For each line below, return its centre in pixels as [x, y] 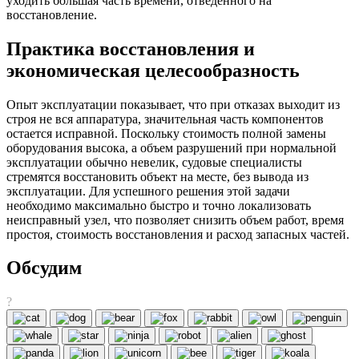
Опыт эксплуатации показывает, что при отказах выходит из [173, 104]
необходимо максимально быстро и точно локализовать [159, 205]
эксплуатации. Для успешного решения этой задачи [148, 191]
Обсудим [44, 268]
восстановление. [52, 14]
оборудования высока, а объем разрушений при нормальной [171, 147]
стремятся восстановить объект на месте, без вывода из [157, 176]
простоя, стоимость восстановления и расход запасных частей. [178, 234]
